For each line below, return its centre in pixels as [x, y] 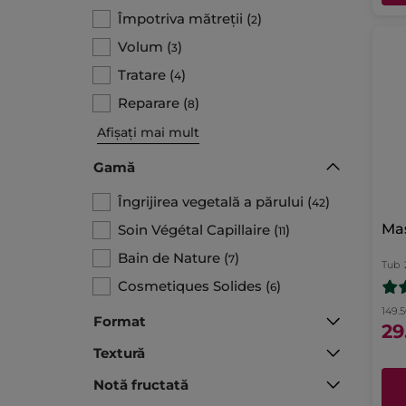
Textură [119, 353]
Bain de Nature [169, 258]
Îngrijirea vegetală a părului [211, 202]
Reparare [149, 103]
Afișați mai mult [148, 133]
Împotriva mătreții [180, 19]
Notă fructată [141, 385]
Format [120, 322]
